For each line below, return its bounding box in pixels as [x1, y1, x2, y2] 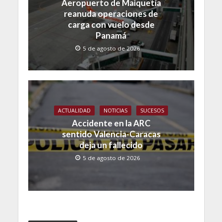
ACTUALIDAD [58, 107, 91, 114]
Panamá [96, 30, 126, 41]
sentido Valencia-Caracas [61, 129, 161, 140]
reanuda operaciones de [64, 8, 158, 19]
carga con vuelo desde [67, 19, 155, 30]
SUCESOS [140, 107, 164, 114]
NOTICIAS [104, 107, 127, 114]
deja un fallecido [79, 140, 143, 151]
